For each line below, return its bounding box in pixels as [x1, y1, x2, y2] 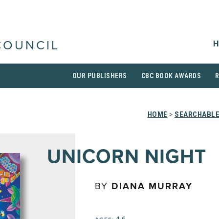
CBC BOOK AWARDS [141, 72, 201, 80]
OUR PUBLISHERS [72, 72, 127, 80]
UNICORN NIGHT [47, 145, 206, 168]
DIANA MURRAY [111, 181, 193, 192]
